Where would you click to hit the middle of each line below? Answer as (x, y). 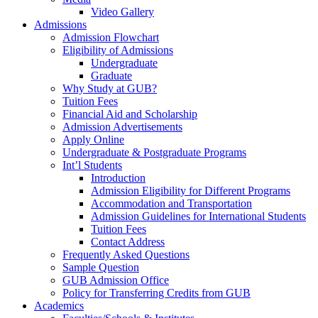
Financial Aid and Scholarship (130, 114)
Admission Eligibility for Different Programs (191, 190)
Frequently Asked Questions (126, 254)
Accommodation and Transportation (171, 203)
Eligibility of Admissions (118, 50)
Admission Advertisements (122, 126)
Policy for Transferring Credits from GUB (157, 292)
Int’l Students (92, 165)
